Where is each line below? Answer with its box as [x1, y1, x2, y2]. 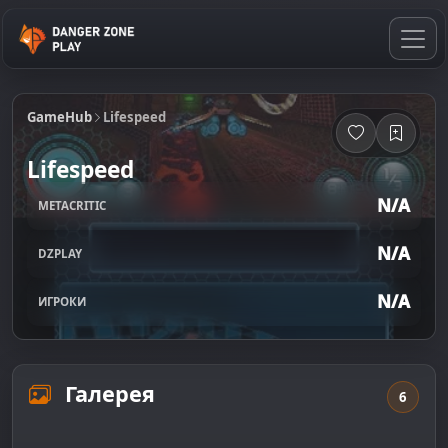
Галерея [59, 379, 155, 409]
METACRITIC [37, 198, 106, 214]
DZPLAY [37, 246, 82, 262]
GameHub [26, 107, 92, 126]
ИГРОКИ [37, 294, 86, 310]
